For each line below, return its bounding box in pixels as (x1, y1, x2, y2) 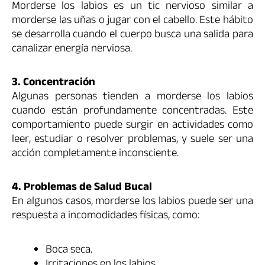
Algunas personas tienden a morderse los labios (12, 88, 253, 108)
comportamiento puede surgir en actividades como (12, 117, 253, 136)
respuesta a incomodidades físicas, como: (12, 207, 200, 227)
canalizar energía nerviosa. (12, 40, 132, 59)
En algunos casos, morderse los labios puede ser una (12, 193, 253, 212)
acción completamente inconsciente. (12, 145, 179, 164)
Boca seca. (46, 241, 92, 260)
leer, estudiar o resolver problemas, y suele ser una (12, 131, 253, 150)
